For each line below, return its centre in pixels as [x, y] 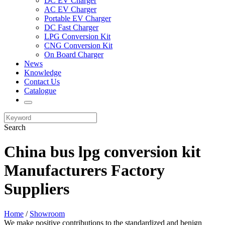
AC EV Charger [70, 9]
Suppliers [37, 189]
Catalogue [40, 91]
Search [15, 127]
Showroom [47, 213]
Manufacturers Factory [84, 171]
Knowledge [43, 73]
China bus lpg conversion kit [102, 152]
